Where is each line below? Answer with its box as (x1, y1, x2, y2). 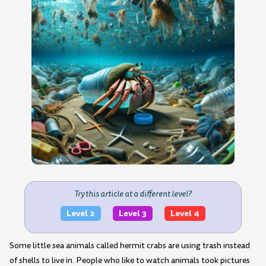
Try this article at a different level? (74, 188, 192, 199)
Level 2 (66, 207, 95, 220)
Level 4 (170, 207, 199, 220)
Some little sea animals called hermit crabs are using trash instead (9, 240, 250, 252)
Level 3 (118, 207, 147, 220)
